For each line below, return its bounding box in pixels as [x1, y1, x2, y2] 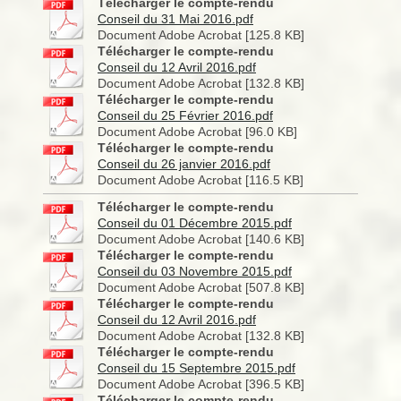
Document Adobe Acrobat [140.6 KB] [98, 232, 304, 246]
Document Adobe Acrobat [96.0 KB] [98, 124, 297, 139]
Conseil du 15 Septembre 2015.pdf [98, 361, 295, 375]
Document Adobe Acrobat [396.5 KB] [98, 377, 304, 391]
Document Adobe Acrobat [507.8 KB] [98, 280, 304, 294]
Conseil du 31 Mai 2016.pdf [98, 12, 253, 26]
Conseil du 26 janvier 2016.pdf [98, 157, 270, 171]
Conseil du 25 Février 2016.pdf [98, 108, 273, 123]
